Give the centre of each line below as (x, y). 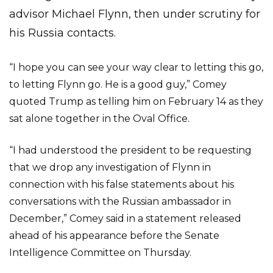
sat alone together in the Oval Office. (99, 119)
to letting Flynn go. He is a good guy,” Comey (118, 84)
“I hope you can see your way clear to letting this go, (136, 67)
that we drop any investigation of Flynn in (110, 167)
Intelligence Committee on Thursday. (100, 253)
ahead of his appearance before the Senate (114, 236)
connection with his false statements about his (122, 184)
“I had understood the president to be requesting (130, 150)
